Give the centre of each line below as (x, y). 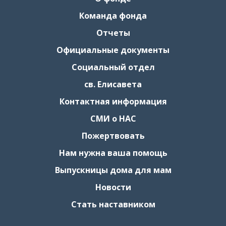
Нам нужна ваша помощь (113, 153)
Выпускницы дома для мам (113, 170)
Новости (113, 187)
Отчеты (113, 33)
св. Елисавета (113, 84)
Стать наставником (113, 204)
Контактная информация (113, 101)
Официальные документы (113, 50)
